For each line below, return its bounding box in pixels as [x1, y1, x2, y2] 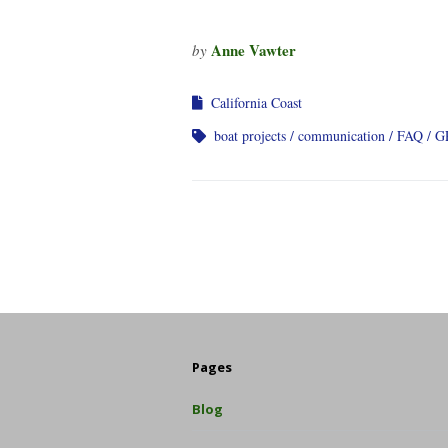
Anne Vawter [211, 39, 296, 61]
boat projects [214, 126, 286, 145]
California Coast [211, 93, 302, 112]
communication [298, 126, 385, 145]
